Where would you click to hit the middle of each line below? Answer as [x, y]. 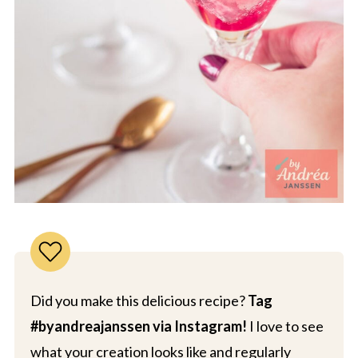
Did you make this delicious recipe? [139, 301]
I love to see [285, 326]
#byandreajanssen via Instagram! [138, 326]
